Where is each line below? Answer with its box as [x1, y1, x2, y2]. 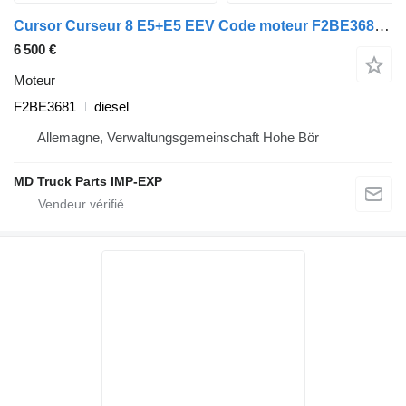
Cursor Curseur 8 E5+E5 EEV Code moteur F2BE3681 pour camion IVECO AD [374, 17, 390, 35]
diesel [94, 99, 129, 115]
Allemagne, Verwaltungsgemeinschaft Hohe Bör [37, 130, 319, 146]
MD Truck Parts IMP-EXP [14, 174, 162, 189]
